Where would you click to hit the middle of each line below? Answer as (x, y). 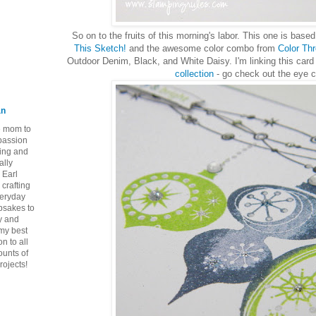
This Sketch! (102, 48)
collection (194, 73)
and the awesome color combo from (203, 48)
